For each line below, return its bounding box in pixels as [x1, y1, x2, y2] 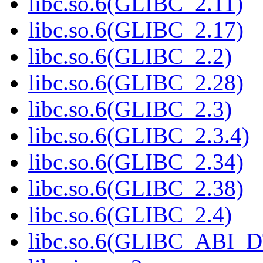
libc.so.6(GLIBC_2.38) [28, 176, 244, 201]
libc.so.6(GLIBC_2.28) [28, 70, 244, 96]
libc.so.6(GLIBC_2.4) [28, 202, 232, 228]
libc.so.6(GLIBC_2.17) [28, 17, 244, 43]
